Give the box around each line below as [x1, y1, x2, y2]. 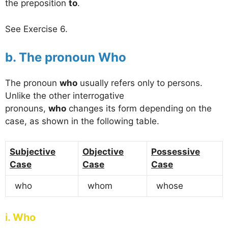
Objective [82, 146, 124, 157]
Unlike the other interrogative [5, 91, 124, 101]
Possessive [151, 146, 200, 157]
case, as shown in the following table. [5, 116, 159, 127]
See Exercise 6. [5, 23, 68, 34]
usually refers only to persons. [77, 78, 203, 89]
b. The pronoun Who [5, 50, 126, 65]
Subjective [10, 146, 55, 157]
